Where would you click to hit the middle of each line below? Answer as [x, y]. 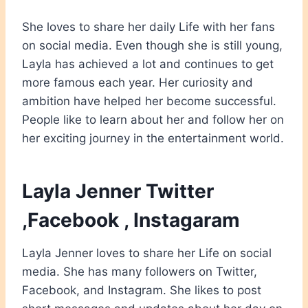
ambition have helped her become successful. [149, 101]
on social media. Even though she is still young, [152, 45]
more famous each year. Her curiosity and [137, 82]
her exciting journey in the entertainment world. [153, 138]
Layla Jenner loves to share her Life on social [147, 253]
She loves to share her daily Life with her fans [148, 26]
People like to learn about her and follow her [144, 119]
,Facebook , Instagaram [131, 220]
